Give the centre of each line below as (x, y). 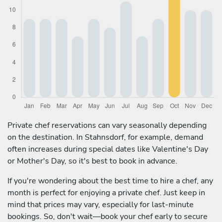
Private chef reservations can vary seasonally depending (107, 125)
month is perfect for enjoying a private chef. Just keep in (106, 193)
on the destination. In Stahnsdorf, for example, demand (105, 137)
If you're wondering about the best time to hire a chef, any (110, 181)
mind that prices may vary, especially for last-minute (101, 204)
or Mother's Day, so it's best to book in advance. (92, 161)
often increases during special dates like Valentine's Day (108, 149)
